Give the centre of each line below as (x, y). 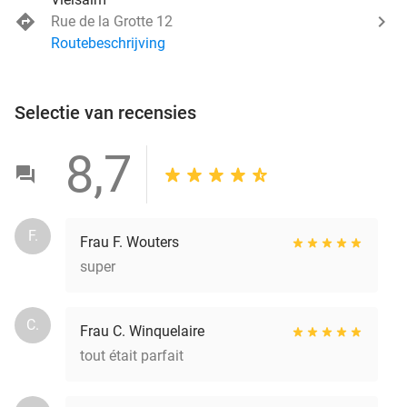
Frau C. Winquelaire (142, 331)
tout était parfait (132, 355)
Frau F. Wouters (129, 242)
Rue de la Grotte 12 (112, 21)
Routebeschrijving (108, 43)
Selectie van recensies (105, 112)
